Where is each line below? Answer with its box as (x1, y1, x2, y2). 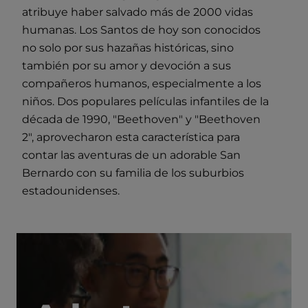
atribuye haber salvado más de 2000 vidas (22, 5, 253, 19)
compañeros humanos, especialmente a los (22, 76, 261, 90)
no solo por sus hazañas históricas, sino (22, 41, 234, 54)
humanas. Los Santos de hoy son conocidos (22, 23, 261, 36)
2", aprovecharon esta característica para (22, 130, 240, 144)
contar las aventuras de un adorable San (22, 148, 241, 162)
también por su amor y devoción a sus (22, 58, 231, 72)
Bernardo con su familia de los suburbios (22, 166, 244, 179)
